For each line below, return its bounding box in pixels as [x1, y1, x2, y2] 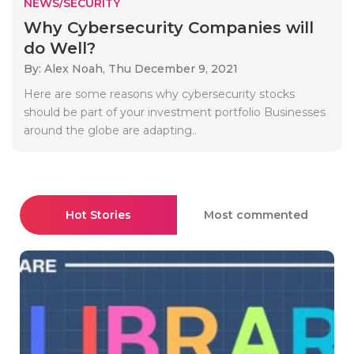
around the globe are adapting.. [24, 122, 197, 137]
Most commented [203, 207, 308, 222]
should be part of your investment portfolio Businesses [24, 104, 326, 119]
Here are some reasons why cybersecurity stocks [24, 86, 295, 101]
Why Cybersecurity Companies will [24, 17, 314, 37]
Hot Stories [66, 207, 131, 222]
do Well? [24, 38, 96, 58]
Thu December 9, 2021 [108, 61, 238, 76]
